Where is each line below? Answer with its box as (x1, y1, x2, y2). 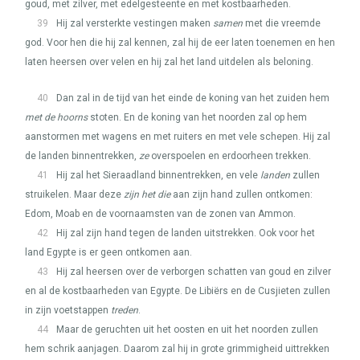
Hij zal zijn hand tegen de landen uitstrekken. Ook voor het (56, 227, 315, 239)
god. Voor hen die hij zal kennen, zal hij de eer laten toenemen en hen (25, 37, 335, 48)
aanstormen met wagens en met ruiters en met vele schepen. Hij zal (25, 131, 330, 142)
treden (111, 305, 138, 316)
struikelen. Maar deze (25, 189, 124, 200)
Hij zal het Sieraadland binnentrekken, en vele (56, 170, 260, 181)
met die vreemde (243, 18, 321, 29)
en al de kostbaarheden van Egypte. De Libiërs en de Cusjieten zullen (25, 285, 330, 297)
